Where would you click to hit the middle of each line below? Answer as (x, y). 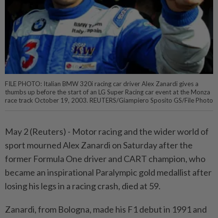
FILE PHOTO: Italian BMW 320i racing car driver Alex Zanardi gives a (102, 83)
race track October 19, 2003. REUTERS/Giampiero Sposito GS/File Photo (109, 100)
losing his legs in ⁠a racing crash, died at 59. (83, 186)
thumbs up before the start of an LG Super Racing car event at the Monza (108, 92)
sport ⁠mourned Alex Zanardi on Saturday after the (99, 145)
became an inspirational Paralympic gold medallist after (108, 172)
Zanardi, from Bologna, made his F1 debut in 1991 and (106, 209)
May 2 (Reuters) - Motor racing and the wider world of (107, 131)
